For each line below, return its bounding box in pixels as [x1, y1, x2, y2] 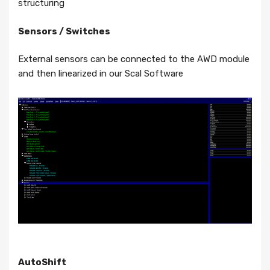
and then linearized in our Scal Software [18, 68, 183, 80]
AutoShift [18, 256, 66, 268]
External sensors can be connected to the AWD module [18, 54, 250, 65]
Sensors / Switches [18, 25, 110, 37]
